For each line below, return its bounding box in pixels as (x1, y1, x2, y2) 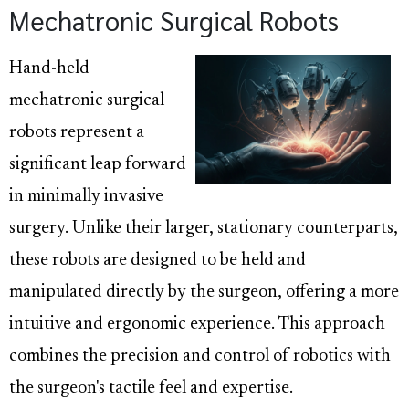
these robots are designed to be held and (9, 252, 306, 270)
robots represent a (9, 124, 144, 142)
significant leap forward (9, 156, 186, 174)
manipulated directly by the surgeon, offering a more (9, 284, 399, 302)
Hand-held (9, 60, 89, 79)
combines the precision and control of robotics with (9, 348, 391, 366)
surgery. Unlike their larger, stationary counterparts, (9, 220, 398, 238)
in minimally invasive (9, 188, 163, 206)
